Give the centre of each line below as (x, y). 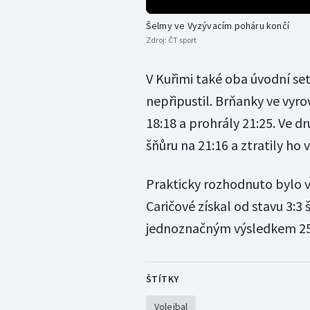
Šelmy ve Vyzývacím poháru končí (217, 26)
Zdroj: (157, 40)
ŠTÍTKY (162, 279)
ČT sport (182, 40)
